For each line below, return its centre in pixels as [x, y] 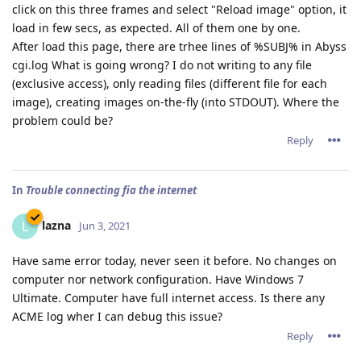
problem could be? [62, 121]
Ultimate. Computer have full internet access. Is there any [168, 298]
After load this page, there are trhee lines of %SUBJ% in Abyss [179, 47]
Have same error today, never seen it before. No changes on [174, 261]
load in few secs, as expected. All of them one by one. [156, 28]
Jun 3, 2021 [105, 225]
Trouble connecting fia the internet [111, 191]
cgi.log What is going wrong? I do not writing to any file [162, 65]
